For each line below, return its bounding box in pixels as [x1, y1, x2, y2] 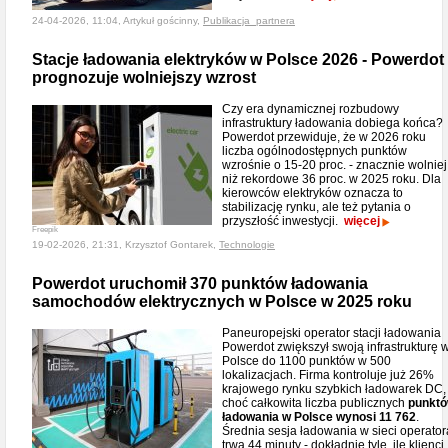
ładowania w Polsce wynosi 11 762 [222, 410, 416, 424]
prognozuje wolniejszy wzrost [32, 69, 256, 86]
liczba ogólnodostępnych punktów [222, 144, 407, 158]
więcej [344, 214, 380, 228]
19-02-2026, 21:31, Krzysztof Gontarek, [32, 239, 219, 250]
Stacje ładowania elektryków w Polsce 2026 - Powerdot [32, 51, 444, 68]
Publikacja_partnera [203, 15, 295, 26]
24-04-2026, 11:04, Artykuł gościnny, [32, 15, 203, 26]
